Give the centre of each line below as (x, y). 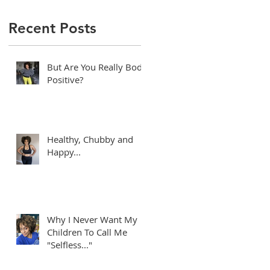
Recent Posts (52, 28)
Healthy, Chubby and (90, 139)
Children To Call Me (87, 232)
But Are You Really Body (97, 67)
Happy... (64, 152)
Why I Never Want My (92, 219)
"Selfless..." (70, 244)
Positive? (65, 79)
